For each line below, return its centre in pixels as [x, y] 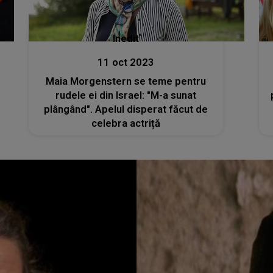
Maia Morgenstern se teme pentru [126, 81]
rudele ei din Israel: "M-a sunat [126, 95]
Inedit [126, 38]
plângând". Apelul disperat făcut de [126, 109]
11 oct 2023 [126, 62]
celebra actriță [126, 123]
